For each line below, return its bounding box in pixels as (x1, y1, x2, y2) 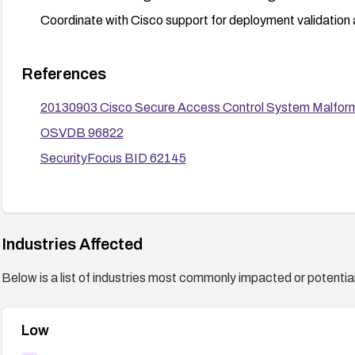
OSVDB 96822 (40, 125, 124, 139)
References (21, 64, 106, 82)
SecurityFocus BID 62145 (40, 151, 186, 165)
